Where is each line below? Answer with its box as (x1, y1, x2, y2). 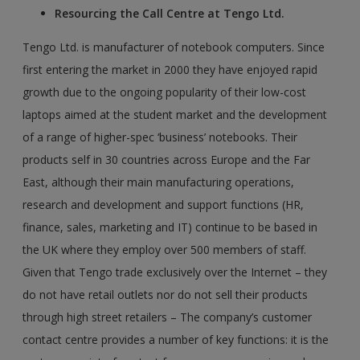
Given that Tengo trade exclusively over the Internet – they (22, 264, 328, 280)
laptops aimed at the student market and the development (22, 107, 328, 123)
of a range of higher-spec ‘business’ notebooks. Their (22, 129, 298, 145)
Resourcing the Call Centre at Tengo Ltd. (55, 6, 285, 22)
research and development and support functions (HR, (22, 197, 305, 213)
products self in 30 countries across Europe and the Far (22, 152, 311, 168)
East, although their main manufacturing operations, (22, 174, 295, 190)
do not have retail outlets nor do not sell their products (22, 287, 309, 303)
